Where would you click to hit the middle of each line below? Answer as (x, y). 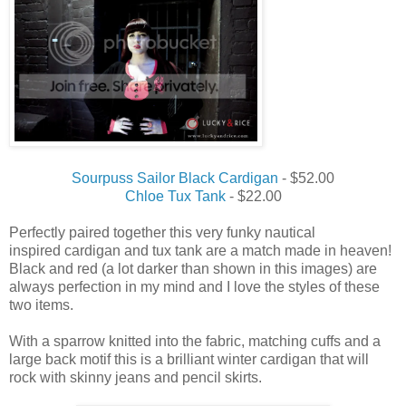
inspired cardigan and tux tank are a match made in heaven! (200, 251)
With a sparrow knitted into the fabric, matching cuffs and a (195, 342)
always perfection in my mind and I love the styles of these (194, 287)
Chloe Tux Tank (177, 197)
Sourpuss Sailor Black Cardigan (175, 179)
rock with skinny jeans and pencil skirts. (135, 378)
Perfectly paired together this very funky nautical (162, 233)
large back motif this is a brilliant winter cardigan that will (189, 360)
